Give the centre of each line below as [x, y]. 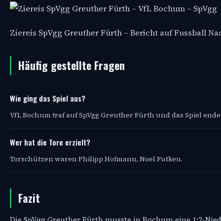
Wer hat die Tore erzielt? [50, 142]
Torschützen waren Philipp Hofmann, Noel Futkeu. [96, 159]
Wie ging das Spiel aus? [48, 98]
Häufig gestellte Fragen [72, 65]
